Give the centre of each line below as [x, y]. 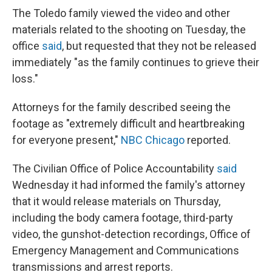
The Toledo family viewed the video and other [121, 13]
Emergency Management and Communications [126, 250]
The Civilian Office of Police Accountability [114, 168]
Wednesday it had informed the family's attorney [129, 185]
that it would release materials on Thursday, [116, 201]
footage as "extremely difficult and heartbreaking [128, 124]
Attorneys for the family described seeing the [121, 107]
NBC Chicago [153, 140]
